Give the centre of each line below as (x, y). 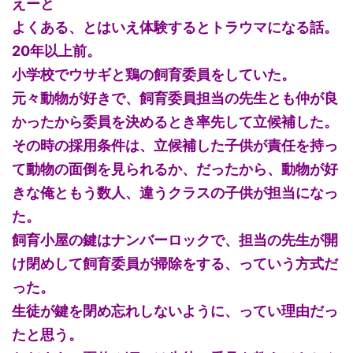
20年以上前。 (56, 51)
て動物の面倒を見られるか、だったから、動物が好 (175, 169)
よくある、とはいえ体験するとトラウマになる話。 (175, 28)
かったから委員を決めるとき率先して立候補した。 (175, 122)
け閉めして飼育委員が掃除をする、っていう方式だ (175, 264)
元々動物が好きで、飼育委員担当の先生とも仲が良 (175, 98)
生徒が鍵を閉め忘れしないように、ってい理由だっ (175, 311)
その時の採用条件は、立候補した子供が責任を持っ (175, 146)
